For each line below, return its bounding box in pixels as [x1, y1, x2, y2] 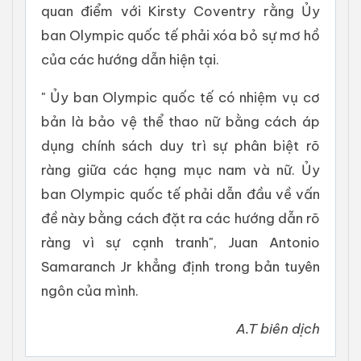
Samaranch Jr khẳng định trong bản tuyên [41, 258, 320, 276]
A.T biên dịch [236, 320, 320, 338]
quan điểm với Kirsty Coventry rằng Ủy [41, 2, 320, 20]
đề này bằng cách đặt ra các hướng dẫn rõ [41, 210, 320, 227]
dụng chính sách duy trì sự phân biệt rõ [41, 137, 320, 155]
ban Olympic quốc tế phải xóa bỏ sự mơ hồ [41, 27, 320, 44]
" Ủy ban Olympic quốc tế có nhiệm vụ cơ [41, 89, 320, 106]
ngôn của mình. [41, 282, 139, 300]
